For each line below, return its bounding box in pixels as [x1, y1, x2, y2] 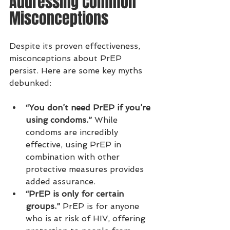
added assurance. [26, 177, 95, 186]
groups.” [26, 201, 60, 211]
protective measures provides [26, 164, 146, 174]
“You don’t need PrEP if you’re [26, 103, 153, 112]
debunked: [9, 78, 51, 88]
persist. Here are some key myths [9, 66, 145, 75]
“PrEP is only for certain [26, 189, 126, 199]
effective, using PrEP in [26, 140, 124, 149]
